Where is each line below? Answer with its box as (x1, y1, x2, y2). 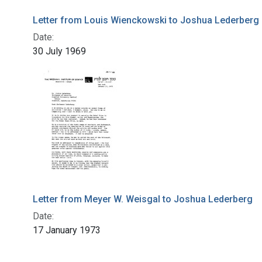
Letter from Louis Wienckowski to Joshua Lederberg (33, 14, 259, 26)
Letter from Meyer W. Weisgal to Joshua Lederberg (33, 193, 253, 205)
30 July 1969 (33, 45, 86, 57)
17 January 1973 (33, 224, 101, 236)
